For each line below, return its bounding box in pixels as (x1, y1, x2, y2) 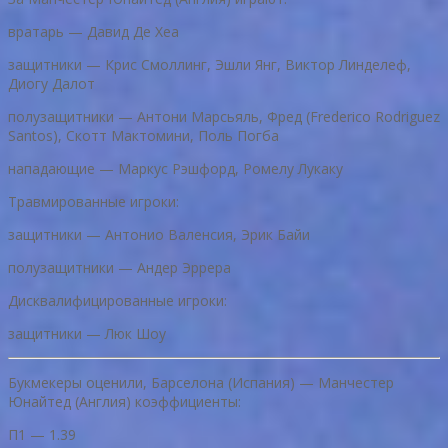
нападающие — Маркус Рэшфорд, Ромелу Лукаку (8, 159, 343, 179)
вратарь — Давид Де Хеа (8, 22, 179, 42)
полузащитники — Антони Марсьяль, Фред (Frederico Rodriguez (8, 107, 440, 127)
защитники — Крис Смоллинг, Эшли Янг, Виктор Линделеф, (8, 55, 411, 75)
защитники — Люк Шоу (8, 324, 166, 344)
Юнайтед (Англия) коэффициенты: (8, 392, 241, 412)
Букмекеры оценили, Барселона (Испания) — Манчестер (8, 373, 394, 393)
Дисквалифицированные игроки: (8, 291, 227, 311)
